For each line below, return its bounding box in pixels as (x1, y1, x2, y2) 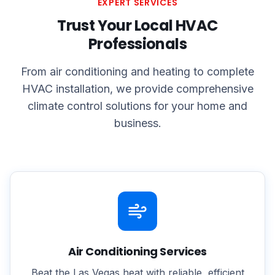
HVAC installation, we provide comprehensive (21, 82, 254, 95)
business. (114, 117, 161, 130)
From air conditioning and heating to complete (21, 65, 254, 78)
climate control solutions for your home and (28, 99, 247, 112)
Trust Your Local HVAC (57, 15, 218, 36)
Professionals (88, 34, 187, 54)
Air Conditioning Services (68, 244, 207, 259)
